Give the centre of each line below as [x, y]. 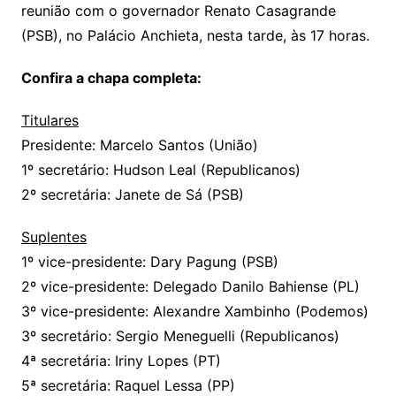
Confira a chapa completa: [111, 78]
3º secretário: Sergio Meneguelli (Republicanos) [180, 336]
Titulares [49, 121]
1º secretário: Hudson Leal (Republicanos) [160, 170]
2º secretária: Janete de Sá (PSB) [132, 195]
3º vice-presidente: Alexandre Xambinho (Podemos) [194, 312]
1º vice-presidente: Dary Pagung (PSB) [149, 262]
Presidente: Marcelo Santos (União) [139, 145]
